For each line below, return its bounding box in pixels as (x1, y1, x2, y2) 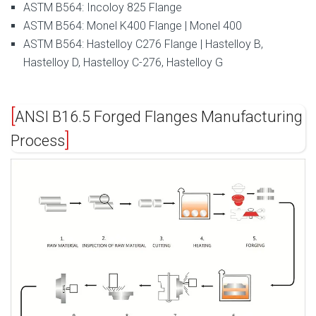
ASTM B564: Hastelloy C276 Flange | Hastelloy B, (23, 37, 263, 51)
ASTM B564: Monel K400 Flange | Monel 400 (23, 18, 242, 32)
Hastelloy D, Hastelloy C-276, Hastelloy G (23, 55, 223, 69)
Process (11, 131, 65, 150)
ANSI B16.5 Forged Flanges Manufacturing (15, 107, 303, 126)
